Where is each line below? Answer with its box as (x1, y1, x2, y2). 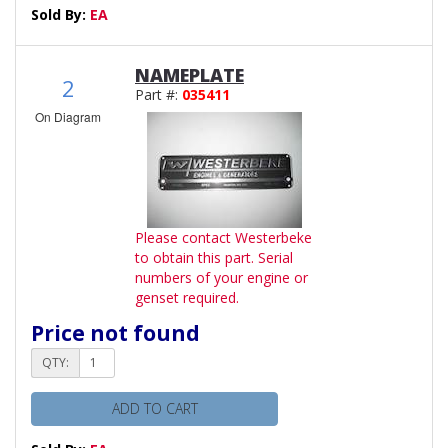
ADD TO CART (111, 398, 198, 418)
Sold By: (31, 4, 90, 24)
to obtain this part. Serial (135, 247, 293, 267)
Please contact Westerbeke (135, 227, 312, 247)
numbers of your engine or (135, 267, 308, 287)
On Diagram (35, 107, 101, 125)
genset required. (135, 287, 239, 307)
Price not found (31, 318, 200, 347)
